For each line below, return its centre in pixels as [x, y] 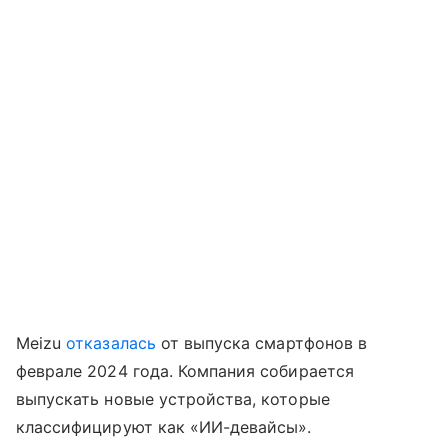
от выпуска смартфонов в [261, 343]
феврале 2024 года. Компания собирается [185, 371]
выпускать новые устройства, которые [173, 399]
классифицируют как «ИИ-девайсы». [164, 427]
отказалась [111, 343]
